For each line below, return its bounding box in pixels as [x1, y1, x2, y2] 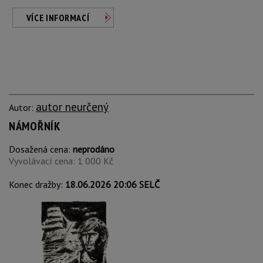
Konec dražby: [9, 178, 65, 190]
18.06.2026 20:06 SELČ [65, 178, 160, 190]
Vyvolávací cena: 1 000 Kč [9, 155, 113, 167]
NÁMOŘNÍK [9, 119, 60, 134]
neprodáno [73, 143, 114, 155]
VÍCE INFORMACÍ [26, 12, 90, 23]
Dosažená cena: [9, 143, 73, 155]
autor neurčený [36, 99, 109, 114]
